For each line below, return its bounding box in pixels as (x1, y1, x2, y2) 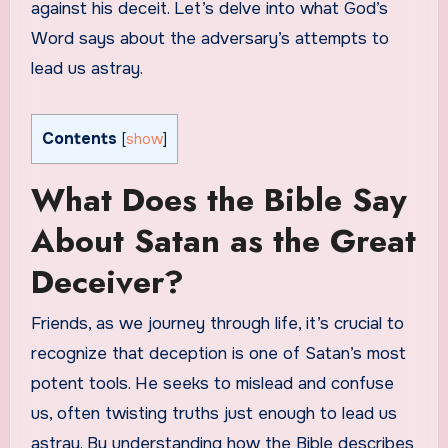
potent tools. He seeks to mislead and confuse (30, 373, 394, 395)
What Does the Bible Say (30, 176, 407, 223)
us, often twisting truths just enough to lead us (30, 403, 397, 425)
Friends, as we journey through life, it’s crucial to (30, 313, 404, 335)
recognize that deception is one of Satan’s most (30, 343, 406, 365)
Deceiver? (30, 258, 184, 305)
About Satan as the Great (30, 217, 416, 264)
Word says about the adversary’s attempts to (30, 27, 389, 49)
